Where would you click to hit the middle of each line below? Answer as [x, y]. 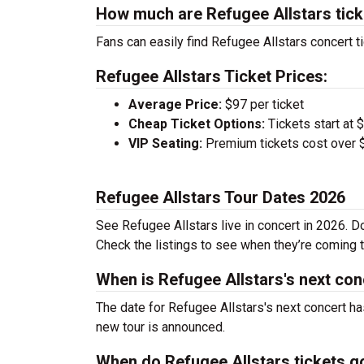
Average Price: [175, 104]
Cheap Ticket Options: [197, 124]
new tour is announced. [160, 327]
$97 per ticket [263, 104]
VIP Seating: [165, 143]
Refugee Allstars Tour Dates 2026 [221, 197]
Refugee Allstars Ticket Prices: [212, 76]
